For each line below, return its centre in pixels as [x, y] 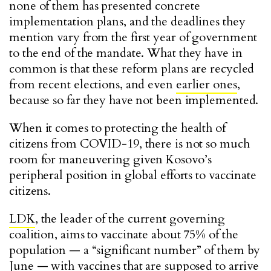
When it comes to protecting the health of [117, 128]
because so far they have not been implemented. [134, 100]
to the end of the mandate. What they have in [126, 53]
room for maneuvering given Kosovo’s [110, 159]
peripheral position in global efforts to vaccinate [133, 175]
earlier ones [206, 84]
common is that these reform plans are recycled [132, 69]
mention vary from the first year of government [133, 37]
